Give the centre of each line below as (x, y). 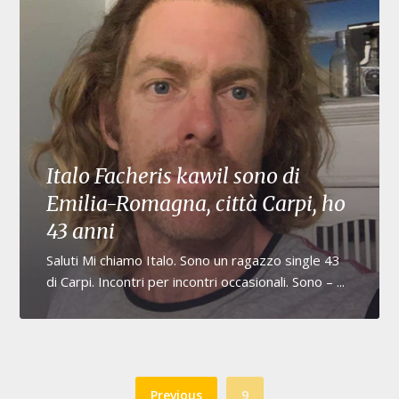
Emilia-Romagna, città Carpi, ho (196, 203)
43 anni (81, 231)
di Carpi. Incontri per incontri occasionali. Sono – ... (196, 281)
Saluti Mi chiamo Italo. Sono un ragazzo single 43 (194, 260)
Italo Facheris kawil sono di (174, 175)
